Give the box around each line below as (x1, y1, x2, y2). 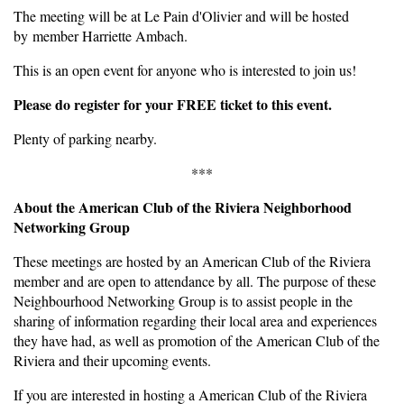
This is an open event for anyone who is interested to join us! (14, 60, 356, 79)
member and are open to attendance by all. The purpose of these (14, 271, 376, 290)
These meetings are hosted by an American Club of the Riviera (14, 251, 371, 271)
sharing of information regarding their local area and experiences (14, 310, 377, 330)
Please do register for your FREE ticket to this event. (14, 93, 332, 115)
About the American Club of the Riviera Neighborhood (14, 196, 352, 217)
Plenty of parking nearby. (14, 128, 157, 148)
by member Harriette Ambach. (14, 25, 188, 45)
